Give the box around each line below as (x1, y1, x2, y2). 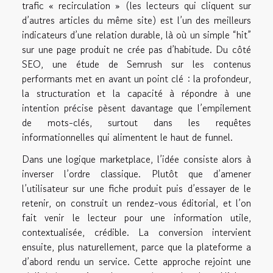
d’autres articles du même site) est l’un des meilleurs (22, 13, 251, 28)
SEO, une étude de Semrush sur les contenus (22, 57, 251, 72)
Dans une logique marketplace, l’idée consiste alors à (22, 152, 251, 167)
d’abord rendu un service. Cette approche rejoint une (22, 254, 251, 269)
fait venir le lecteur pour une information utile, (22, 210, 251, 225)
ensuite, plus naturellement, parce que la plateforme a (22, 239, 251, 255)
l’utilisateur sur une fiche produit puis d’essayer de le (22, 181, 251, 196)
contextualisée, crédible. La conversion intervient (22, 225, 251, 240)
